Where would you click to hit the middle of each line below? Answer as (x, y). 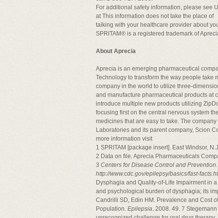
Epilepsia (140, 209)
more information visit (124, 139)
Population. (112, 209)
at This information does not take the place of (155, 16)
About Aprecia (116, 51)
